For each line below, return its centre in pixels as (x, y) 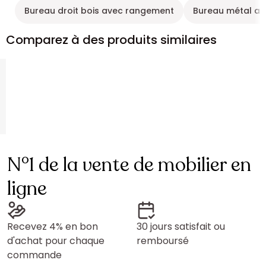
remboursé (163, 241)
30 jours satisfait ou (181, 227)
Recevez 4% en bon (53, 227)
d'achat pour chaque (56, 241)
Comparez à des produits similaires (111, 40)
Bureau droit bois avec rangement (99, 11)
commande (34, 255)
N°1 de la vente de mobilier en (129, 165)
